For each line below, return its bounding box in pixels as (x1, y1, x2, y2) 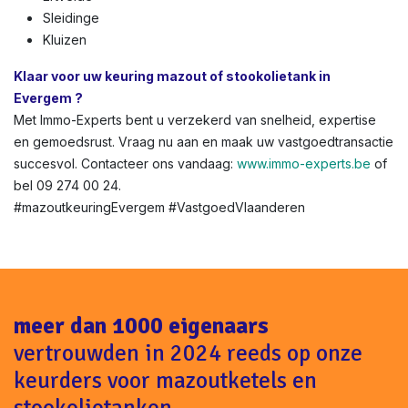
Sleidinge (43, 10, 99, 25)
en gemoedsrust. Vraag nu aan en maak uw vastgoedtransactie (14, 134, 393, 149)
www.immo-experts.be (237, 156, 371, 171)
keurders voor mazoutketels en (14, 366, 317, 394)
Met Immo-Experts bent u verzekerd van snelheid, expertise (14, 112, 376, 127)
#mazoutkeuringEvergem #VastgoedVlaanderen (14, 199, 305, 215)
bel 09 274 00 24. (14, 178, 121, 193)
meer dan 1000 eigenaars (14, 311, 269, 340)
